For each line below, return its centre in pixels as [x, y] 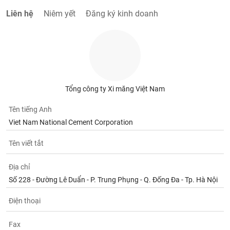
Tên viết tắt [26, 143]
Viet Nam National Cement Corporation [71, 122]
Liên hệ [20, 14]
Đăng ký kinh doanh [122, 14]
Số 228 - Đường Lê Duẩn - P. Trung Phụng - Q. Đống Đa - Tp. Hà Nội [113, 180]
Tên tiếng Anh [31, 109]
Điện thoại [25, 201]
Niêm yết [60, 14]
